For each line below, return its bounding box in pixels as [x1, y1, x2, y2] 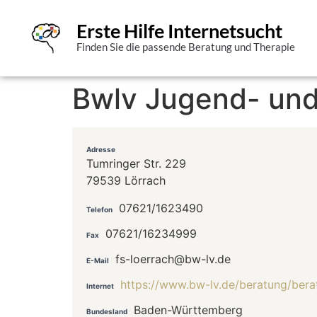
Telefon [86, 204, 113, 214]
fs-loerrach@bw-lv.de [115, 251, 231, 266]
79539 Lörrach [86, 173, 166, 188]
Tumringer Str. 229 [86, 156, 186, 171]
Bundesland [86, 306, 127, 316]
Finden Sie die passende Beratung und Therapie [76, 41, 295, 53]
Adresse [86, 145, 115, 154]
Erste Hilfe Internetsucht [76, 19, 282, 42]
